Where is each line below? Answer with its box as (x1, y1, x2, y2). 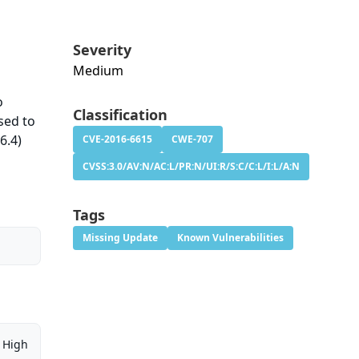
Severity (72, 40, 131, 60)
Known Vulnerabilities (176, 231, 284, 245)
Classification (72, 105, 167, 125)
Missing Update (82, 231, 158, 245)
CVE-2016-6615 (82, 132, 152, 147)
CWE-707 (171, 132, 213, 147)
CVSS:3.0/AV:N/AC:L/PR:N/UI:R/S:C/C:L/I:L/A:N (82, 159, 300, 174)
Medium (72, 62, 123, 80)
